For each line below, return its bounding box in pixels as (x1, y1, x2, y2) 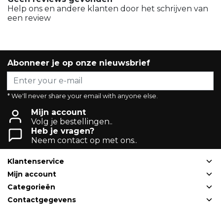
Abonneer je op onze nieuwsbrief (7, 58, 150, 68)
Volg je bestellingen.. (31, 116, 112, 126)
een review (7, 13, 51, 23)
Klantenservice (7, 156, 64, 166)
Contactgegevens (7, 195, 76, 204)
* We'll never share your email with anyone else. (7, 92, 158, 100)
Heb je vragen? (31, 126, 94, 136)
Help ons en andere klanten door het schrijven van (7, 3, 208, 13)
